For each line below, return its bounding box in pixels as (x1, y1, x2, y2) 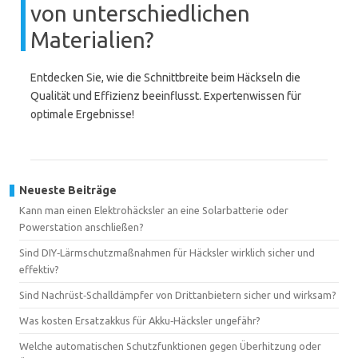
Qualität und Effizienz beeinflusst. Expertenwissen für (30, 89, 301, 102)
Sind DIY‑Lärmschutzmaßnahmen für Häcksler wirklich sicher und (19, 247, 315, 258)
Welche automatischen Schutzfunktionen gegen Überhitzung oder (19, 340, 321, 352)
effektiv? (19, 264, 59, 275)
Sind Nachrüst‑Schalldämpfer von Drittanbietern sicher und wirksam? (19, 289, 336, 300)
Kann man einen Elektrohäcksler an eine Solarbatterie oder (19, 205, 288, 216)
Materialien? (30, 27, 153, 52)
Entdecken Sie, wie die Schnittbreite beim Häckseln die (30, 71, 300, 84)
